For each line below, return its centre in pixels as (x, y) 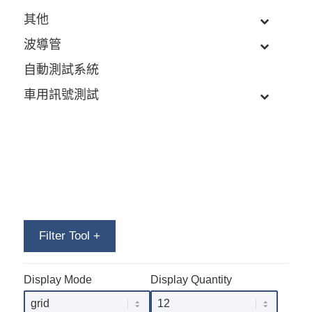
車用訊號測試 (61, 94)
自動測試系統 (61, 69)
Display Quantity (192, 279)
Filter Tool (66, 235)
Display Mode (57, 279)
